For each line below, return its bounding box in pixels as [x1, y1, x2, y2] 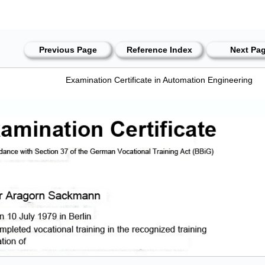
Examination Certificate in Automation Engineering [66, 75, 253, 85]
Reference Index [126, 45, 192, 54]
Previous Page [39, 45, 97, 54]
